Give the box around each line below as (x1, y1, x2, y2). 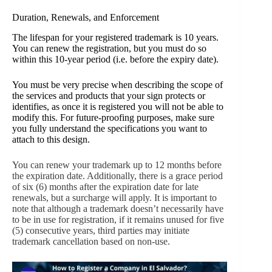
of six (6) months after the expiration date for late (12, 182, 199, 192)
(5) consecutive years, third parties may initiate (12, 225, 189, 236)
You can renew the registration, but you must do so (12, 43, 206, 54)
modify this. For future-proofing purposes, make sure (12, 112, 214, 123)
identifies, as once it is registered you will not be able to (12, 101, 223, 112)
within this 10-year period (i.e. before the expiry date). (12, 54, 219, 65)
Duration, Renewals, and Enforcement (12, 12, 159, 23)
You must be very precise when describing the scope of (12, 80, 223, 90)
